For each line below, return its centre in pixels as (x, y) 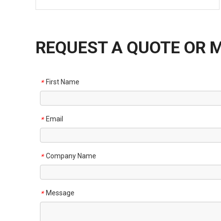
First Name (63, 82)
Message (60, 193)
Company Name (71, 156)
